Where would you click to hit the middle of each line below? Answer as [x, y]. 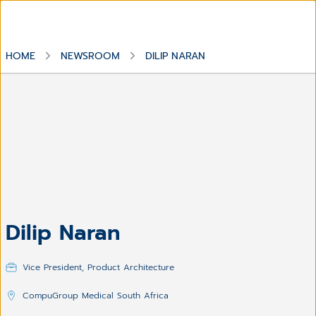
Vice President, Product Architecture [98, 267]
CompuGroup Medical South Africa [96, 295]
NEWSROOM [90, 56]
